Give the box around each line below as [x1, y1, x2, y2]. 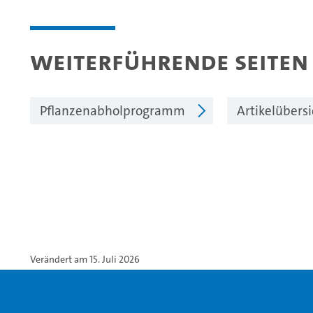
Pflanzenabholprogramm [40, 101, 185, 119]
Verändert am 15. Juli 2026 [30, 252, 140, 265]
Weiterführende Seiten [30, 43, 308, 78]
